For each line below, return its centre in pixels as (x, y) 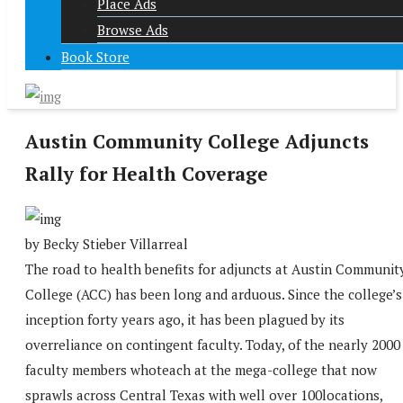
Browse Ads (133, 30)
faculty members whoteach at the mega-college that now (201, 369)
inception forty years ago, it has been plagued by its (185, 319)
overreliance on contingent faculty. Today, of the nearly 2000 (213, 344)
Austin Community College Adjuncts (197, 142)
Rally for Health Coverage (147, 174)
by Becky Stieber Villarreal (107, 243)
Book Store (95, 57)
